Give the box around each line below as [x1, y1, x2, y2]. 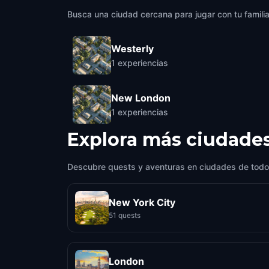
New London [111, 91, 171, 104]
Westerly [111, 42, 154, 55]
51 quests [109, 210, 141, 220]
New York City [109, 196, 175, 208]
